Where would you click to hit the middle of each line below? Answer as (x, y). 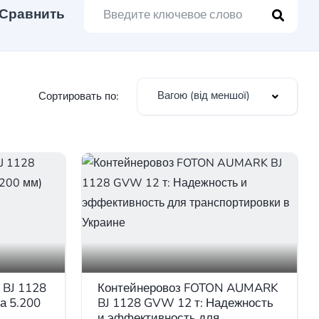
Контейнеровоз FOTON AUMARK (188, 288)
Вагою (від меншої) (204, 95)
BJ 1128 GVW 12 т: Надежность (185, 303)
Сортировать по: (79, 96)
